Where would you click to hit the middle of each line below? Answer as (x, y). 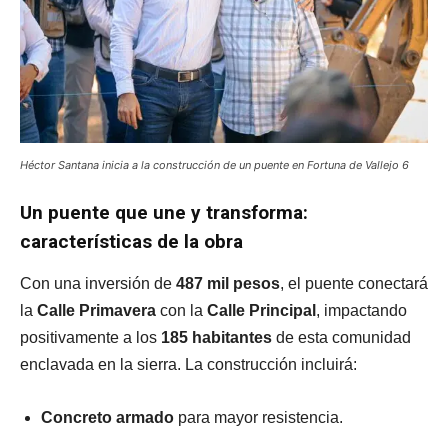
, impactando (361, 310)
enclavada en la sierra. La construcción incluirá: (188, 364)
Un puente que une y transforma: (164, 212)
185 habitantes (216, 337)
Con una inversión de (98, 283)
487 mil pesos (228, 283)
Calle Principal (261, 310)
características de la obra (131, 241)
